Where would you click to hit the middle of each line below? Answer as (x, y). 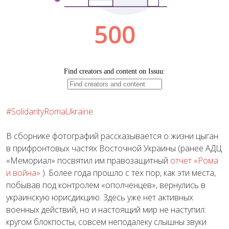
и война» (23, 173)
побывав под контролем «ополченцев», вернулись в (106, 185)
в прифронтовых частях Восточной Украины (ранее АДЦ (114, 148)
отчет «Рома (194, 160)
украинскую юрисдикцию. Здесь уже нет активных (100, 197)
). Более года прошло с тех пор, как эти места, (128, 173)
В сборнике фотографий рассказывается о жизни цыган (112, 136)
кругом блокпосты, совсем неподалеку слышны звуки (106, 222)
